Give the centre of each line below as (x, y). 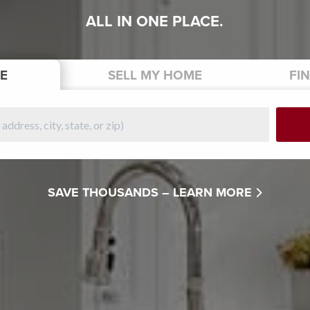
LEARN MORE (215, 192)
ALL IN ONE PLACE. (155, 21)
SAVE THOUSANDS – (109, 192)
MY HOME (169, 75)
